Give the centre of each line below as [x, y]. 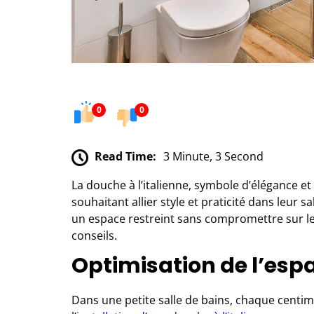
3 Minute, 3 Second [213, 156]
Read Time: [125, 156]
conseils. [94, 235]
